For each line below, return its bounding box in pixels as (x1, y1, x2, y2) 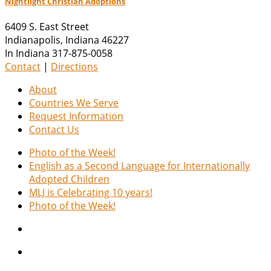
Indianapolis (5, 33, 60, 47)
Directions (51, 59, 98, 73)
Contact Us (29, 122, 79, 136)
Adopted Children (29, 172, 109, 186)
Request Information (29, 109, 123, 123)
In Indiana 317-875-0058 (5, 46, 113, 60)
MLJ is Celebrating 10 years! (29, 185, 152, 199)
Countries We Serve (29, 96, 119, 109)
